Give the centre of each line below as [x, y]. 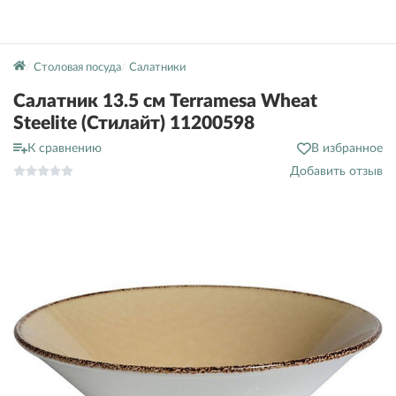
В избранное [347, 148]
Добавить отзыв [336, 171]
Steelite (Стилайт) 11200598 [134, 123]
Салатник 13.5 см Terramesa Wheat [165, 101]
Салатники [157, 68]
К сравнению [65, 148]
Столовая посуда [77, 68]
